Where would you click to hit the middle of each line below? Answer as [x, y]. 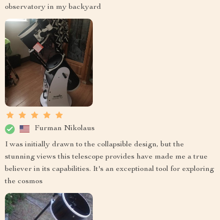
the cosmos [24, 181]
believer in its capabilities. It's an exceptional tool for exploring [110, 169]
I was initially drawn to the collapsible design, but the [95, 145]
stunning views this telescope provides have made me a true [106, 157]
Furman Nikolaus [65, 129]
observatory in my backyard [53, 7]
